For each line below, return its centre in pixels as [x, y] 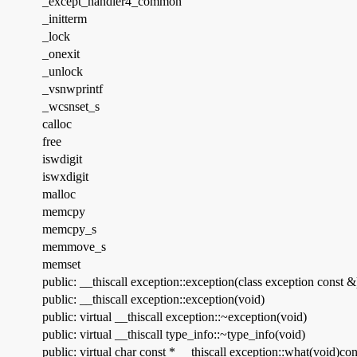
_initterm [65, 19]
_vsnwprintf [73, 89]
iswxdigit [65, 177]
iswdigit [62, 159]
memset [61, 265]
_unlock [63, 72]
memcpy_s [69, 229]
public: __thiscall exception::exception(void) [153, 300]
